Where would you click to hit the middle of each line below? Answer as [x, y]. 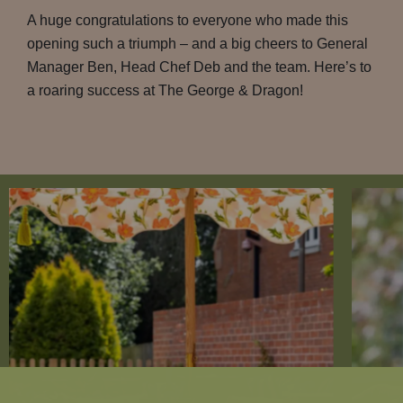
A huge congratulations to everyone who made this [188, 20]
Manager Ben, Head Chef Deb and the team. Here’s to [199, 67]
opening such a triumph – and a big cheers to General [197, 44]
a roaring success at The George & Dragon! [165, 90]
